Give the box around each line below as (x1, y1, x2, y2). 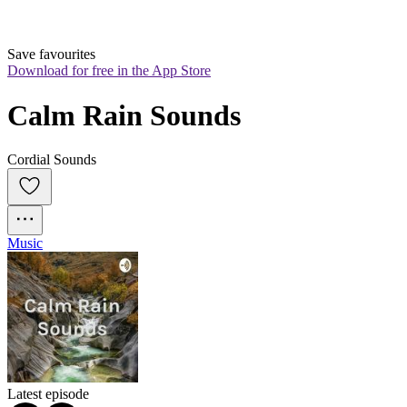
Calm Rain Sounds (7, 98, 241, 132)
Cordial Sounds (7, 152, 96, 168)
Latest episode (7, 386, 89, 402)
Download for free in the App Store (7, 63, 211, 79)
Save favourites (7, 46, 95, 63)
